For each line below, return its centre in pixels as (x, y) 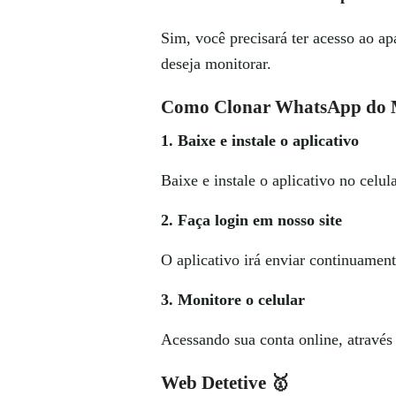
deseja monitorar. (216, 64)
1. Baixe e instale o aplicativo (260, 141)
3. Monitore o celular (233, 300)
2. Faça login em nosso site (251, 221)
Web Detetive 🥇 (225, 383)
